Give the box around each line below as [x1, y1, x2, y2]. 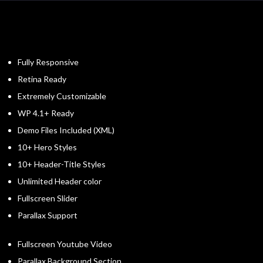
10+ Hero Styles [18, 142, 77, 153]
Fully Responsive [18, 57, 79, 68]
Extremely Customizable [18, 91, 106, 102]
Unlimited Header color [18, 176, 102, 187]
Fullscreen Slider [18, 193, 77, 204]
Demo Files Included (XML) [18, 125, 114, 136]
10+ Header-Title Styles [18, 159, 106, 170]
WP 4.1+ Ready [18, 108, 74, 119]
